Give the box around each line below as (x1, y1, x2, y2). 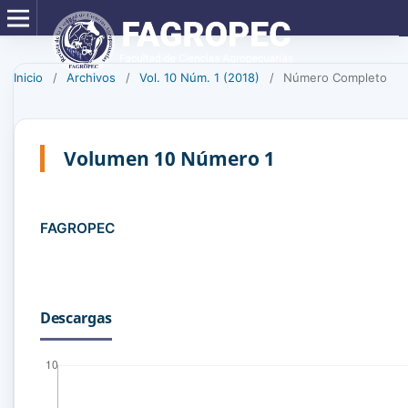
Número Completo (283, 69, 387, 85)
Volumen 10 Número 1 (64, 145, 275, 171)
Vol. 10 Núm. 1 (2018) (139, 69, 260, 85)
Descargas (40, 307, 113, 328)
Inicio (14, 69, 43, 85)
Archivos (66, 69, 116, 85)
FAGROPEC (40, 219, 115, 237)
